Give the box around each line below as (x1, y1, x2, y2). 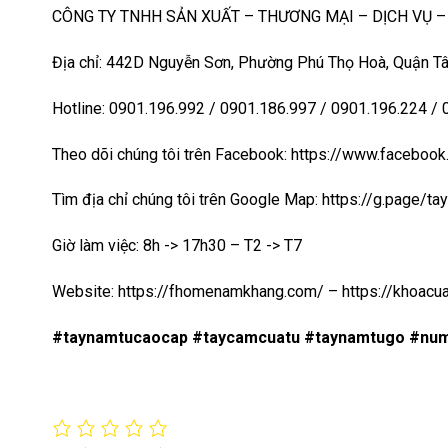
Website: (52, 281, 118, 301)
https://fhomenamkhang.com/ (118, 281, 328, 301)
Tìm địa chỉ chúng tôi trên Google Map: (52, 190, 322, 210)
